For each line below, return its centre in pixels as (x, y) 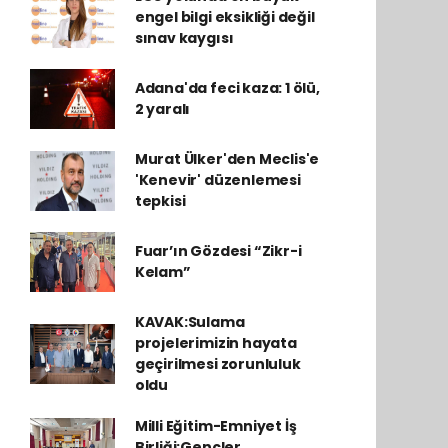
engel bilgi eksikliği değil (224, 17)
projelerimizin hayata (215, 343)
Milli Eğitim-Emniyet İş (215, 426)
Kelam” (162, 272)
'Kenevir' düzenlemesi (217, 180)
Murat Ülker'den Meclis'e (227, 159)
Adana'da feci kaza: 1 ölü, (227, 88)
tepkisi (160, 201)
